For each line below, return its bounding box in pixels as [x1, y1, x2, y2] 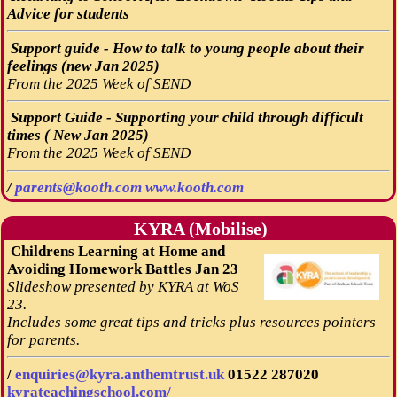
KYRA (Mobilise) [129, 219, 268, 238]
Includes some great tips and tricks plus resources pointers [6, 313, 376, 331]
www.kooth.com [144, 179, 244, 197]
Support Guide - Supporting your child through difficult [6, 109, 363, 127]
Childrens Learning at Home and [6, 242, 225, 260]
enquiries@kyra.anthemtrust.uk [14, 365, 224, 383]
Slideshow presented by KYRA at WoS [6, 277, 239, 295]
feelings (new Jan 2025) [6, 57, 160, 74]
